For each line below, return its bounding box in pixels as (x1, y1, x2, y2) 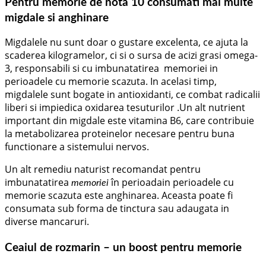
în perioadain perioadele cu (109, 176, 234, 189)
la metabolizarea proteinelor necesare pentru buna (5, 127, 235, 141)
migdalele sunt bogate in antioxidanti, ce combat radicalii (5, 88, 260, 102)
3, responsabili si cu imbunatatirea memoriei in (5, 62, 218, 75)
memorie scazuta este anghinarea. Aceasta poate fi (5, 189, 233, 202)
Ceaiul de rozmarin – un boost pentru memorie (5, 242, 242, 254)
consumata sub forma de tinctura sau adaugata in (5, 202, 229, 216)
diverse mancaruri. (5, 215, 89, 229)
